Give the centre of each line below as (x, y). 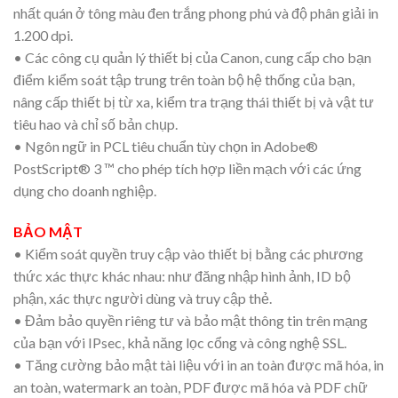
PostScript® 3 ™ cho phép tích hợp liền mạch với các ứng (187, 169)
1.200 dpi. (43, 36)
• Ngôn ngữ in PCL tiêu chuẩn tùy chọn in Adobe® (166, 147)
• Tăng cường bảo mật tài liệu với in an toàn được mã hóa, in (199, 365)
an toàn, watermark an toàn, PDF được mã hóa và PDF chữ (191, 387)
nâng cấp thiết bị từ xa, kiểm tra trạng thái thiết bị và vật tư (194, 102)
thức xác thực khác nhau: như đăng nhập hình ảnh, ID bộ (182, 276)
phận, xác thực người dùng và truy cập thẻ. (143, 298)
